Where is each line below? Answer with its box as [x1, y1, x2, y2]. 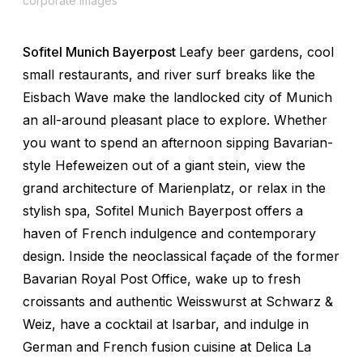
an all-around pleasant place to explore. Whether [23, 111, 327, 128]
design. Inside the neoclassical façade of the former [23, 247, 340, 264]
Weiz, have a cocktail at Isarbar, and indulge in [23, 315, 309, 332]
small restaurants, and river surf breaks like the [23, 66, 315, 83]
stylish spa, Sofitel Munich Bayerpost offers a [23, 202, 303, 219]
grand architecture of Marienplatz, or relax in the [23, 179, 326, 196]
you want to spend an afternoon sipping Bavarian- [23, 134, 333, 151]
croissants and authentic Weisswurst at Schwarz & [23, 293, 333, 310]
